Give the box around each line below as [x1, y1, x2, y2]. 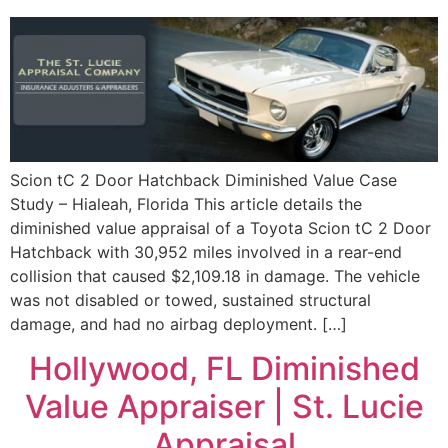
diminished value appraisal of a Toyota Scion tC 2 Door [10, 218, 431, 239]
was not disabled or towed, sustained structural [10, 290, 371, 311]
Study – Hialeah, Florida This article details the [10, 194, 362, 215]
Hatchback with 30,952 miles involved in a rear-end [10, 242, 402, 263]
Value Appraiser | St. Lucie [24, 387, 424, 427]
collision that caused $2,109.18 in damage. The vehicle [10, 266, 420, 287]
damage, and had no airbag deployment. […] [10, 314, 347, 335]
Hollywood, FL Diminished [28, 349, 420, 389]
